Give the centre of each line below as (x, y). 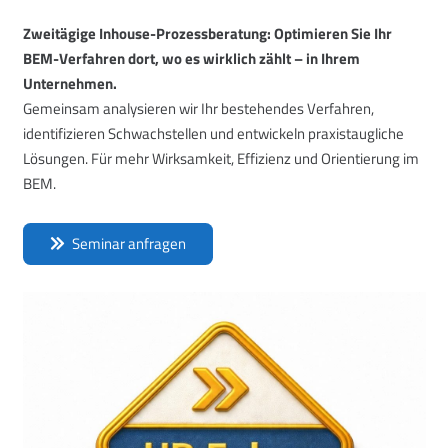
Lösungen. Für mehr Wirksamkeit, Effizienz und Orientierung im (220, 158)
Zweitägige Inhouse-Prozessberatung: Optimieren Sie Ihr (207, 33)
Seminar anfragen (129, 243)
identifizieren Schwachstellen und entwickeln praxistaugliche (213, 133)
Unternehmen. (69, 83)
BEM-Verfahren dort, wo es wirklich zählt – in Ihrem (191, 58)
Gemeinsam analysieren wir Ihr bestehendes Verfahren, (198, 108)
